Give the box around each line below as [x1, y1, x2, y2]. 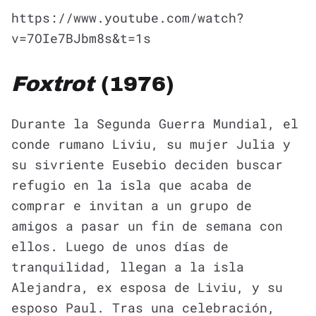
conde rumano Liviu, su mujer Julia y [11, 135, 291, 152]
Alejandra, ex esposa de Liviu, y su [11, 278, 283, 296]
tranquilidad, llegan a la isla [11, 257, 244, 275]
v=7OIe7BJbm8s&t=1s [11, 29, 151, 47]
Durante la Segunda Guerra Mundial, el [11, 114, 298, 132]
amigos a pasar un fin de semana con [11, 217, 283, 234]
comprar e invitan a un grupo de [11, 196, 252, 214]
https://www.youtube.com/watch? [11, 8, 244, 26]
